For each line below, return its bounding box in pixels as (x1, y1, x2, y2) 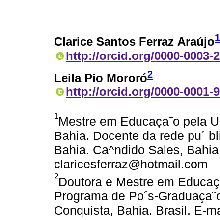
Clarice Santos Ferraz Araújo (54, 35, 215, 49)
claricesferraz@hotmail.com (54, 157, 208, 171)
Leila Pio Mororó (54, 71, 147, 85)
